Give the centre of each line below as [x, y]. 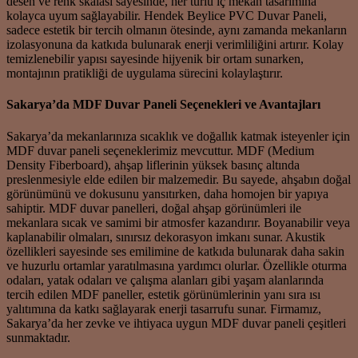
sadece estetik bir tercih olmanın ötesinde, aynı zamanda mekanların [177, 30]
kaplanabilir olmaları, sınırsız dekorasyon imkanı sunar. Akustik [166, 237]
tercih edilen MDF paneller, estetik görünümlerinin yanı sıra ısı [163, 294]
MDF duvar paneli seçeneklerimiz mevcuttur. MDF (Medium [160, 150]
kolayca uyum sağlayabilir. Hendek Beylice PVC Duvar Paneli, [167, 16]
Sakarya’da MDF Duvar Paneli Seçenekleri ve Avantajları [163, 105]
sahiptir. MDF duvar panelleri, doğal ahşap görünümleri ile [154, 208]
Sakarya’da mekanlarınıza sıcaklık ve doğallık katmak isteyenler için [178, 136]
